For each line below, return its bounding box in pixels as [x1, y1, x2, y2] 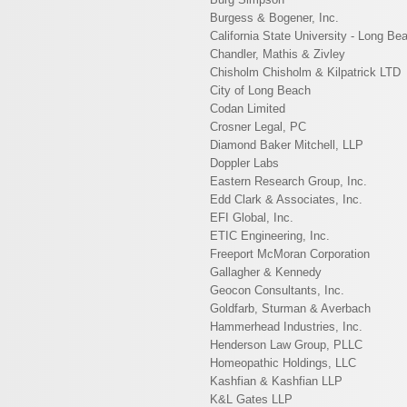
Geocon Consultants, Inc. [210, 283, 344, 297]
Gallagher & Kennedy [210, 265, 322, 279]
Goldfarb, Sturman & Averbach [210, 302, 371, 315]
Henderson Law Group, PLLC [210, 338, 362, 352]
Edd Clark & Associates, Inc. [210, 193, 362, 206]
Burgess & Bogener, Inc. [210, 11, 339, 25]
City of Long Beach [210, 84, 311, 97]
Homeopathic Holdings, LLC [210, 356, 356, 370]
